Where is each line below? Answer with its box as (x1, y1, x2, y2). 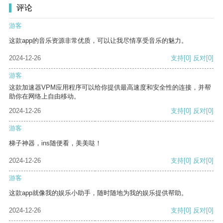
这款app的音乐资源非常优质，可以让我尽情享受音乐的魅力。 (9, 37, 188, 45)
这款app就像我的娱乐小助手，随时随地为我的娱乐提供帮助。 (9, 189, 188, 197)
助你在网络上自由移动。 (9, 93, 80, 101)
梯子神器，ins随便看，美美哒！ (9, 139, 102, 147)
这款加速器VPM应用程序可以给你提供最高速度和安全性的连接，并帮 (9, 84, 211, 92)
